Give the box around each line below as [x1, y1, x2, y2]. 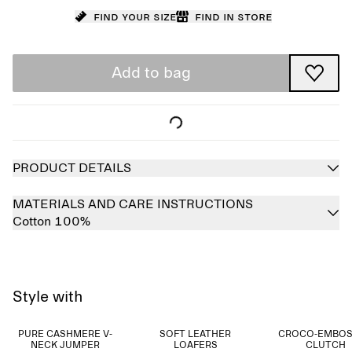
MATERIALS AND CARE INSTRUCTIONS [13, 198, 253, 211]
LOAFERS [173, 341, 218, 350]
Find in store [194, 10, 272, 23]
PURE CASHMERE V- [17, 330, 112, 339]
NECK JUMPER [30, 341, 100, 350]
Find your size [93, 10, 176, 23]
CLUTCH [305, 341, 346, 350]
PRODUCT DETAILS [13, 162, 131, 174]
